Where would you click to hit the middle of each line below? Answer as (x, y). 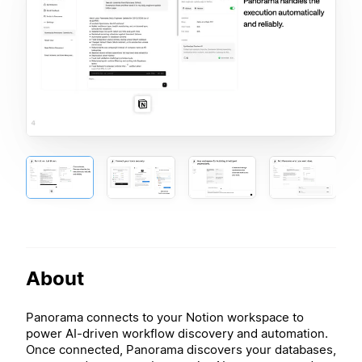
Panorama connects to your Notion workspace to (165, 317)
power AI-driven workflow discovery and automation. (177, 333)
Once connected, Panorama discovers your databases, (181, 349)
